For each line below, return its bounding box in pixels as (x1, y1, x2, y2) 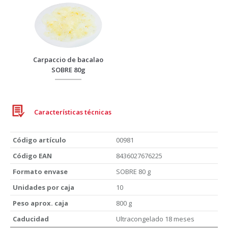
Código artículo (13, 135, 66, 145)
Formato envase (13, 166, 68, 176)
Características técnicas (34, 107, 111, 117)
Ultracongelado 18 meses (116, 214, 194, 223)
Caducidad (13, 214, 49, 223)
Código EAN (13, 151, 52, 160)
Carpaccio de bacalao (33, 54, 103, 64)
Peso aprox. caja (13, 198, 68, 208)
